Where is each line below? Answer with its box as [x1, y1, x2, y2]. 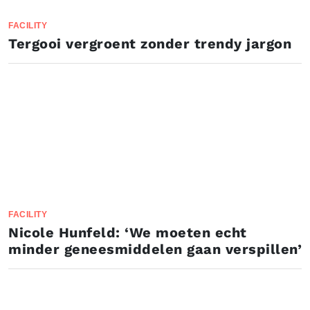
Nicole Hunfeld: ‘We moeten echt [8, 224, 247, 241]
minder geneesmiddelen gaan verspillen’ [8, 241, 302, 257]
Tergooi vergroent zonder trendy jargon [8, 35, 291, 52]
